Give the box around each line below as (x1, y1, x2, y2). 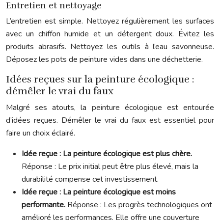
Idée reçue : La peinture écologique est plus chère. (22, 148, 192, 159)
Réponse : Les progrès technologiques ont (67, 199, 212, 210)
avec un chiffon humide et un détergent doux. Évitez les (6, 28, 214, 39)
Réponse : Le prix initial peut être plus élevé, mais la (22, 161, 198, 172)
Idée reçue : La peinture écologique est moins (22, 186, 176, 197)
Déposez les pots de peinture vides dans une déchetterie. (6, 54, 203, 65)
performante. (22, 199, 67, 210)
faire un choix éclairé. (6, 127, 75, 138)
